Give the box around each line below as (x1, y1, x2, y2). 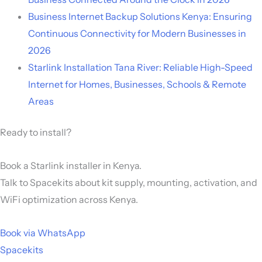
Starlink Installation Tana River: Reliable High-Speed (28, 61, 253, 73)
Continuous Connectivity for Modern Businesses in (28, 27, 246, 39)
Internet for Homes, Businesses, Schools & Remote (28, 78, 246, 90)
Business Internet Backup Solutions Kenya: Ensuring (28, 10, 252, 22)
